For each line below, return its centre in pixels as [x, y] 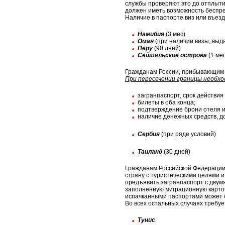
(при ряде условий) [188, 134]
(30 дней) [176, 152]
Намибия [151, 34]
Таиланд [150, 152]
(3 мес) [175, 34]
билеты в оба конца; [166, 103]
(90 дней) [167, 48]
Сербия [149, 134]
